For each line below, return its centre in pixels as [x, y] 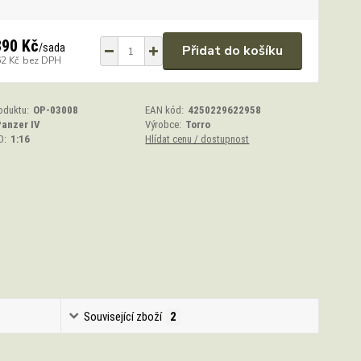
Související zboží [123, 316]
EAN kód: [165, 110]
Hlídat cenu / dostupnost [197, 139]
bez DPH [41, 60]
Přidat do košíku [232, 51]
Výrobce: [164, 124]
